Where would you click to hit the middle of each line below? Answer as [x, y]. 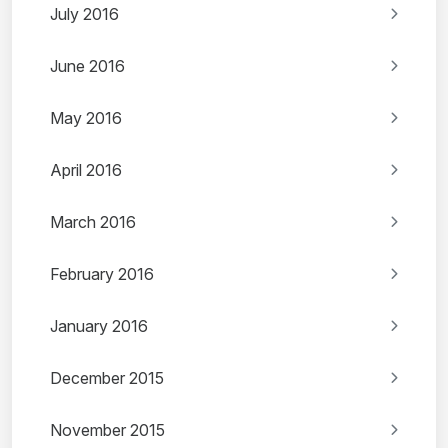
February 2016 [102, 274]
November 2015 [107, 430]
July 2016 [84, 14]
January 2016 [99, 326]
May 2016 [86, 118]
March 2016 [93, 222]
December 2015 [107, 378]
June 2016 [87, 66]
